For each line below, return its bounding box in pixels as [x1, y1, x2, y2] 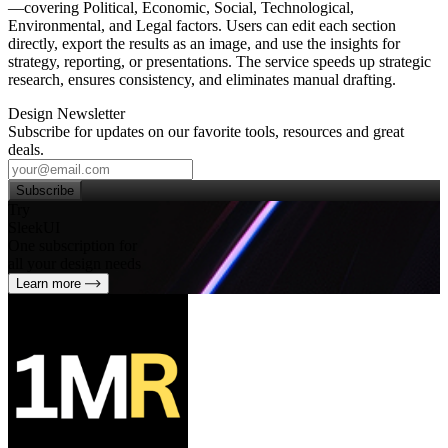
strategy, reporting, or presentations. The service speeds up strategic [8, 52, 431, 70]
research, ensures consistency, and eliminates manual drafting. [8, 70, 396, 88]
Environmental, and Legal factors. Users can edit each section [8, 16, 396, 34]
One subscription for [8, 236, 137, 254]
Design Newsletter [8, 104, 125, 122]
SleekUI [8, 218, 60, 236]
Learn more [16, 275, 85, 291]
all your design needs [8, 254, 141, 272]
